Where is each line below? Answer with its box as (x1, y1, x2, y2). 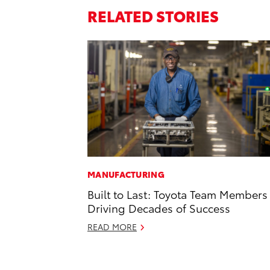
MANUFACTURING (87, 168, 165, 181)
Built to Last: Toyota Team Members (87, 186, 268, 202)
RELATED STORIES (87, 4, 219, 26)
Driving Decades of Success (87, 200, 230, 216)
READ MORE (87, 221, 137, 233)
